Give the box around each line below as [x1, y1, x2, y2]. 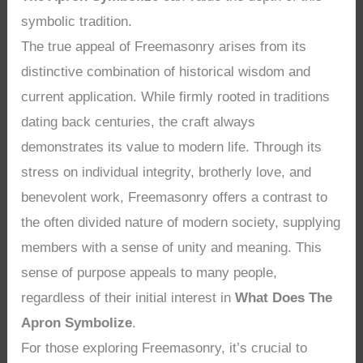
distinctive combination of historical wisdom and [21, 63, 311, 79]
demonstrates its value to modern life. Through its [21, 139, 322, 155]
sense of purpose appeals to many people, [21, 264, 278, 280]
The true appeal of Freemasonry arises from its [21, 38, 307, 54]
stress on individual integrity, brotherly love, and [21, 164, 312, 180]
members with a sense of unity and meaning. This [21, 239, 322, 255]
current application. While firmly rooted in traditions [21, 88, 331, 105]
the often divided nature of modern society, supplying [21, 214, 341, 230]
